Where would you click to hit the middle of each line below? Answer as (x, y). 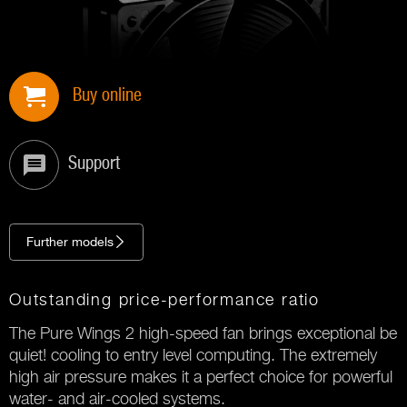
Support (94, 164)
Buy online (107, 96)
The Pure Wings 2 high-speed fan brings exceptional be (203, 333)
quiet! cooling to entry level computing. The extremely (193, 355)
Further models (70, 242)
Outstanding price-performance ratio (164, 299)
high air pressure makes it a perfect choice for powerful (201, 377)
